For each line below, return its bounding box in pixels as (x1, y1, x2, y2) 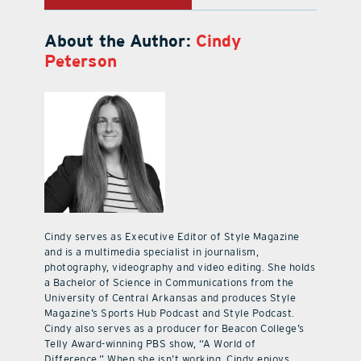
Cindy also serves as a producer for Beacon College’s (44, 322, 305, 335)
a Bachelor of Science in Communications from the (44, 276, 294, 289)
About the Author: (44, 31, 196, 52)
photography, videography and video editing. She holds (44, 261, 316, 274)
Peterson (44, 51, 117, 72)
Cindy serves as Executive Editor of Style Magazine (44, 230, 300, 243)
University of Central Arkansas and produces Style (44, 292, 297, 305)
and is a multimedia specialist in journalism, (44, 246, 259, 259)
